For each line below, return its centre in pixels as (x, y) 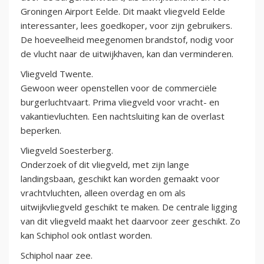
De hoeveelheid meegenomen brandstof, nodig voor (127, 40)
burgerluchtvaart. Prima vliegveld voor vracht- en (120, 102)
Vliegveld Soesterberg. (67, 151)
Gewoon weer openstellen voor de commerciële (119, 88)
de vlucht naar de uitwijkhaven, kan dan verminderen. (127, 54)
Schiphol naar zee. (57, 255)
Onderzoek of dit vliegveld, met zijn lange (105, 165)
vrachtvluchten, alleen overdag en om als (103, 193)
